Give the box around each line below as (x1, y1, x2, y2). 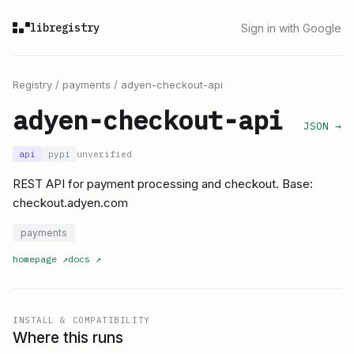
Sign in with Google (241, 21, 341, 35)
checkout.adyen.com (13, 195, 128, 210)
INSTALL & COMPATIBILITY (13, 314, 150, 326)
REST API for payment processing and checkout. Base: (13, 176, 313, 191)
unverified (77, 149, 132, 160)
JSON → (303, 119, 341, 133)
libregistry (30, 21, 100, 35)
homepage (13, 253, 57, 265)
